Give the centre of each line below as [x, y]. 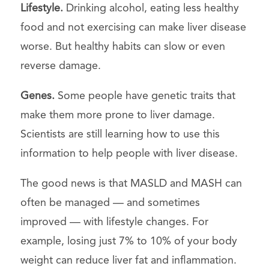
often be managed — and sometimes [110, 203]
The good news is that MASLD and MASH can [131, 183]
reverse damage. [60, 66]
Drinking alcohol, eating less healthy [151, 8]
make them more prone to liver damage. [117, 115]
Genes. [37, 96]
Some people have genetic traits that [145, 96]
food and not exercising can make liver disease [133, 27]
